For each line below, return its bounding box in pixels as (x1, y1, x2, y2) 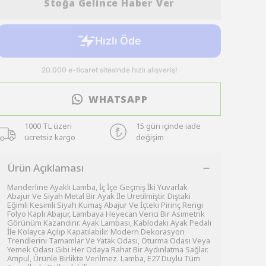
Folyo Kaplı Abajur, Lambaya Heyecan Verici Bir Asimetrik (7, 208, 205, 219)
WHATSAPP (88, 93, 148, 106)
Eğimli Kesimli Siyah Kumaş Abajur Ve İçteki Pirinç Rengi (7, 199, 203, 210)
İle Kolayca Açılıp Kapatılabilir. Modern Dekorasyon (7, 226, 185, 237)
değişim (136, 132, 164, 142)
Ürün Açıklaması (7, 161, 84, 175)
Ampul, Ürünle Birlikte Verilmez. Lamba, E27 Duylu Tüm (7, 253, 200, 264)
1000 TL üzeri (24, 121, 72, 131)
